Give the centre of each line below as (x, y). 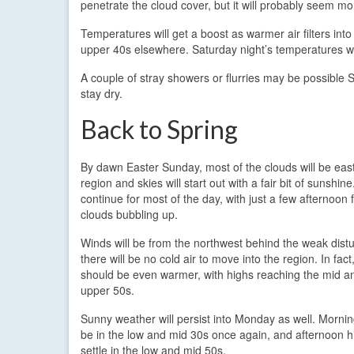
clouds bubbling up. (129, 214)
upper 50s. (107, 290)
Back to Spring (159, 129)
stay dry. (102, 93)
